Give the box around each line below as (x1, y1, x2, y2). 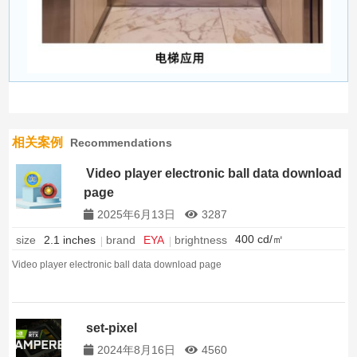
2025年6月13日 (97, 207, 176, 221)
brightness (175, 233, 228, 246)
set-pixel (86, 320, 138, 335)
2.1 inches (44, 233, 96, 247)
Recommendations (70, 135, 173, 149)
